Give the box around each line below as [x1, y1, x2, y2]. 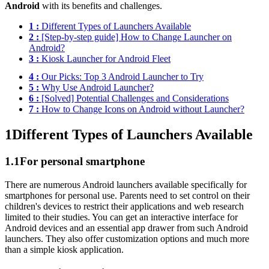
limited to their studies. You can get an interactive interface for [5, 211, 238, 222]
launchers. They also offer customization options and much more [5, 233, 249, 244]
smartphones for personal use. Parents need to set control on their [5, 190, 250, 201]
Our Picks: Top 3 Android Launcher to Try [39, 71, 204, 82]
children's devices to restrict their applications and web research [5, 201, 244, 211]
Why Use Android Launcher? [39, 82, 154, 93]
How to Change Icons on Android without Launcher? [39, 104, 244, 115]
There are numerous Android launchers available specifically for [5, 179, 247, 190]
